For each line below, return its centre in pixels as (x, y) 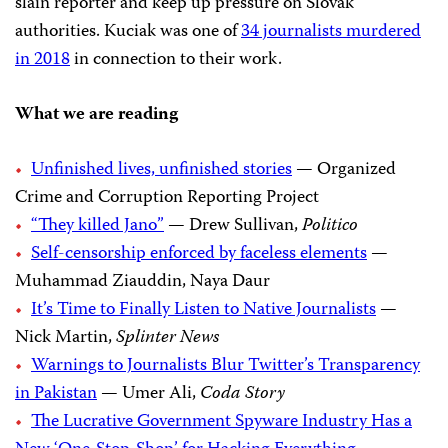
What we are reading (96, 114)
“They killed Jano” (97, 225)
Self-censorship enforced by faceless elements (199, 253)
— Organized (344, 169)
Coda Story (242, 393)
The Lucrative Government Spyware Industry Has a (221, 421)
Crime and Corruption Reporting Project (167, 197)
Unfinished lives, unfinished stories (161, 169)
